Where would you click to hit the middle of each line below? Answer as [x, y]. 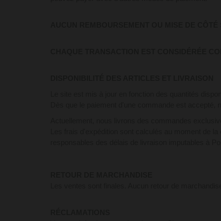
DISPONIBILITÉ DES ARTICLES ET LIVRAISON [132, 78]
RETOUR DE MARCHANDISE [101, 175]
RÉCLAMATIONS [80, 212]
